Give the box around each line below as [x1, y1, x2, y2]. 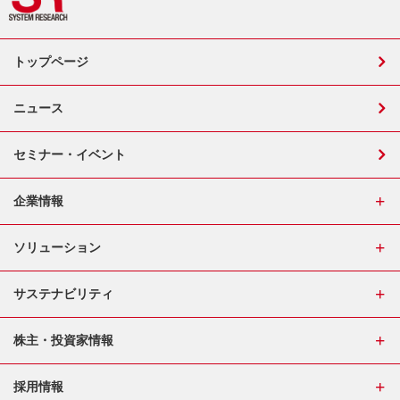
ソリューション [13, 239, 101, 254]
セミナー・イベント [13, 146, 126, 162]
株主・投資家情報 [13, 332, 113, 347]
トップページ [13, 54, 88, 69]
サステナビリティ [13, 286, 113, 301]
